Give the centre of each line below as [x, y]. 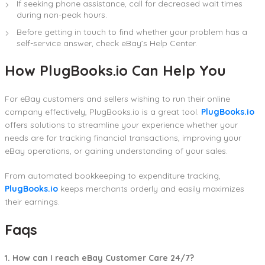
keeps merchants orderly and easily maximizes [152, 189]
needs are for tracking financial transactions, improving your [123, 138]
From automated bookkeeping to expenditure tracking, [113, 176]
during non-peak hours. [62, 15]
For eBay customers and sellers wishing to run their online [117, 99]
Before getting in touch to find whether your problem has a [132, 32]
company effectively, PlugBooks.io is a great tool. [103, 112]
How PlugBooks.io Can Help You [115, 71]
